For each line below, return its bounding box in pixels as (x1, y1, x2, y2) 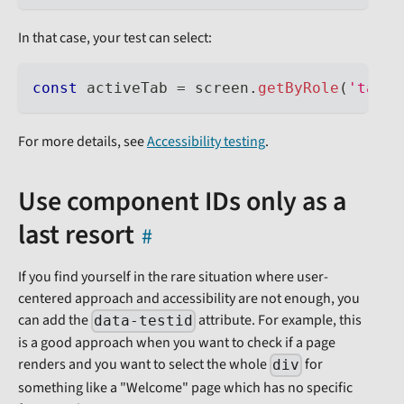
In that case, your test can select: (18, 28, 212, 49)
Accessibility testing (147, 132, 265, 152)
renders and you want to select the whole (18, 354, 270, 375)
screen (186, 79, 249, 97)
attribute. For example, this (196, 310, 363, 331)
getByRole (258, 79, 339, 97)
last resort (18, 216, 134, 255)
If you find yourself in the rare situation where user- (18, 267, 328, 288)
